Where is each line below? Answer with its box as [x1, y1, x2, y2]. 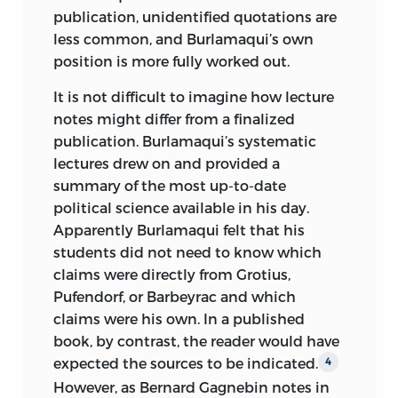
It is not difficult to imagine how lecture [53, 88, 334, 106]
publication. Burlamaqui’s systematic [53, 132, 316, 150]
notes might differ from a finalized [53, 110, 295, 128]
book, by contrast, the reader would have [53, 332, 339, 350]
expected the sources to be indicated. [53, 354, 318, 372]
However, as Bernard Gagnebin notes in [53, 378, 330, 395]
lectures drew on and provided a [53, 155, 280, 172]
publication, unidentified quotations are [53, 8, 337, 26]
